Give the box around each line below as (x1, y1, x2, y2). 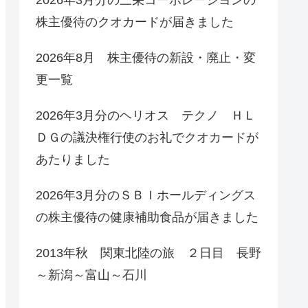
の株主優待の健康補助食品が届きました (36, 210, 258, 224)
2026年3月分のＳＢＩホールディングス (36, 188, 256, 202)
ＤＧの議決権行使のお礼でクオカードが (36, 130, 258, 144)
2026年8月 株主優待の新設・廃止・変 (36, 50, 256, 65)
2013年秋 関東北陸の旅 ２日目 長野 (36, 245, 261, 260)
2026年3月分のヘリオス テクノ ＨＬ (36, 108, 256, 122)
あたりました (36, 152, 110, 166)
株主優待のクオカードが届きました (36, 14, 234, 29)
